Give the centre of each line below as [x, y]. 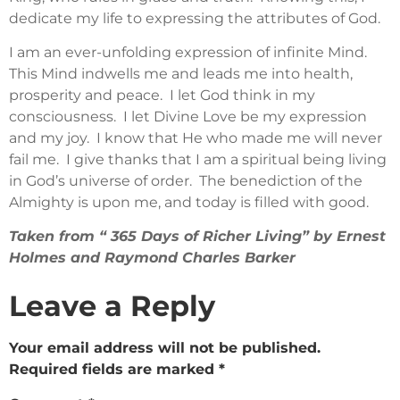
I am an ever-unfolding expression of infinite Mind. [190, 53]
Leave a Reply [112, 305]
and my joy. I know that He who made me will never [196, 138]
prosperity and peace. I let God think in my [162, 96]
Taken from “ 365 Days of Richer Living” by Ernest [197, 237]
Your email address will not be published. [165, 347]
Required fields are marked [114, 369]
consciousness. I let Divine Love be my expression [188, 117]
